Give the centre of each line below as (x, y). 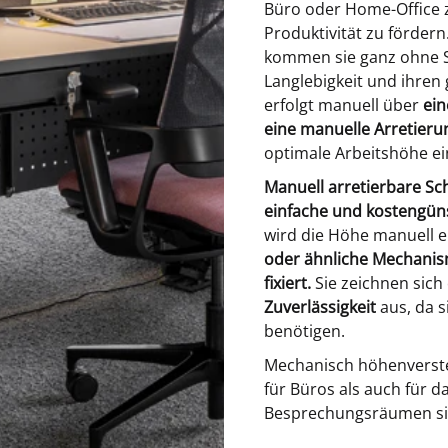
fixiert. (287, 283)
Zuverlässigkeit (320, 307)
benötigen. (304, 331)
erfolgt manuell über (343, 105)
